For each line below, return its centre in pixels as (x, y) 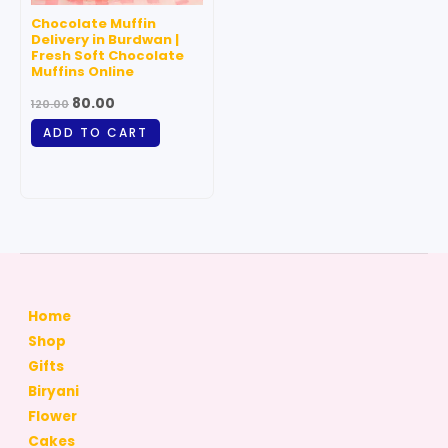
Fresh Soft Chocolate (107, 55)
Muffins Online (82, 71)
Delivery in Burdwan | (105, 39)
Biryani (53, 392)
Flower (52, 417)
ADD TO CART (95, 133)
